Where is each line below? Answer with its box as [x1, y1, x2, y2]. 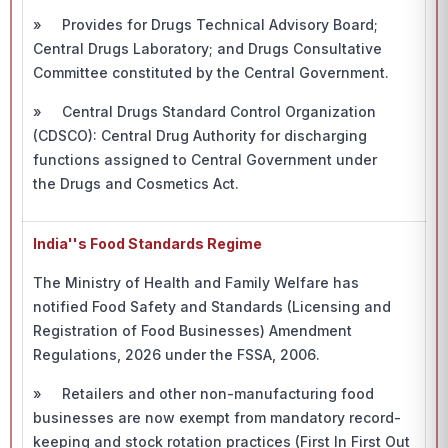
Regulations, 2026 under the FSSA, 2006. [33, 346, 324, 363]
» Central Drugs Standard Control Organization [33, 103, 376, 120]
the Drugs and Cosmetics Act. [33, 175, 243, 192]
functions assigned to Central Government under [33, 151, 377, 168]
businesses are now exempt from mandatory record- [33, 409, 401, 426]
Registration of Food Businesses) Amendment [33, 322, 352, 339]
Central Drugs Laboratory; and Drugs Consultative [33, 40, 382, 57]
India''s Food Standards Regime [33, 235, 262, 252]
